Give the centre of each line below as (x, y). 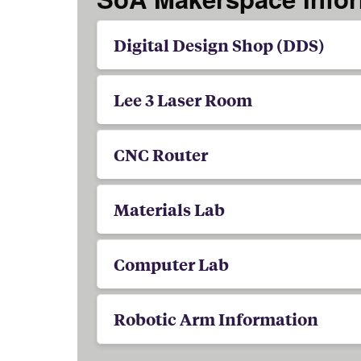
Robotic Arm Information (216, 319)
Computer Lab (171, 264)
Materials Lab (169, 210)
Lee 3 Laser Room (183, 100)
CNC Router (160, 155)
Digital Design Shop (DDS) (219, 45)
